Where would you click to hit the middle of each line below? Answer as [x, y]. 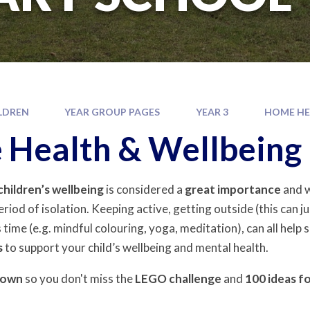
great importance [233, 189]
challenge [195, 278]
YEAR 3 [212, 111]
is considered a [144, 189]
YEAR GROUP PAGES [112, 111]
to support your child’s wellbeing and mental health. [136, 247]
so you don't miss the [79, 278]
